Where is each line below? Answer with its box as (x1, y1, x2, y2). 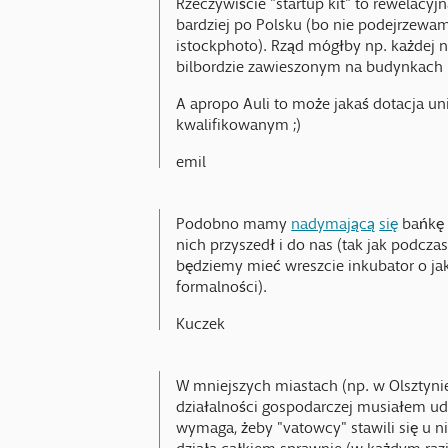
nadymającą (291, 213, 376, 224)
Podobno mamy (176, 213, 292, 224)
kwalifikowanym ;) (176, 115, 302, 126)
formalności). (176, 276, 268, 287)
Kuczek (176, 314, 226, 325)
